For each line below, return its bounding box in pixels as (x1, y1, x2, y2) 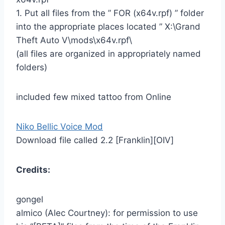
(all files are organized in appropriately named (16, 48, 201, 59)
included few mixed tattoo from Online (16, 91, 171, 102)
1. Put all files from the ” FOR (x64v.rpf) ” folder (16, 8, 204, 18)
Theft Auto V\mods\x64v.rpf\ (16, 35, 132, 45)
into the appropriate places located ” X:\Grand (16, 21, 200, 32)
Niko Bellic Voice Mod (16, 121, 103, 132)
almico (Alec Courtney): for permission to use (16, 207, 198, 218)
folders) (16, 62, 47, 72)
